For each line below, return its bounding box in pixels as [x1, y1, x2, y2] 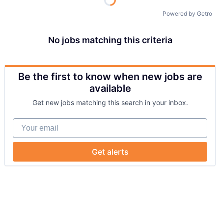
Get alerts [91, 147, 129, 157]
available [89, 82, 131, 95]
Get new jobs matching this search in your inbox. [32, 98, 188, 107]
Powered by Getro [163, 10, 212, 18]
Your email [12, 118, 52, 128]
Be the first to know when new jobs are [18, 71, 202, 83]
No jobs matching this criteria [48, 35, 172, 46]
